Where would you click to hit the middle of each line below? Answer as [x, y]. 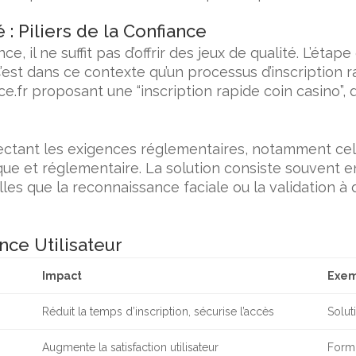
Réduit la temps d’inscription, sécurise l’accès [159, 311]
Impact [62, 276]
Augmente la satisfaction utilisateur [131, 347]
